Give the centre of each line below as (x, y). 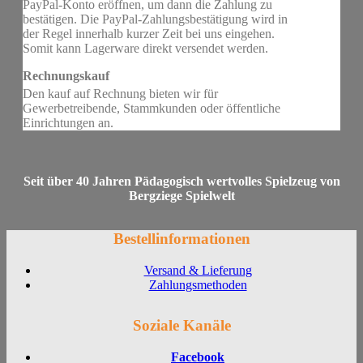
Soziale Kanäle (181, 326)
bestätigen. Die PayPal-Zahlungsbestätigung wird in (155, 19)
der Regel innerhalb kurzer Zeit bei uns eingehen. (149, 34)
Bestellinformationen (181, 239)
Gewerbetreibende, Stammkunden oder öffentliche (152, 108)
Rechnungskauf (66, 76)
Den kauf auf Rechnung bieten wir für (120, 93)
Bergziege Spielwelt (181, 195)
